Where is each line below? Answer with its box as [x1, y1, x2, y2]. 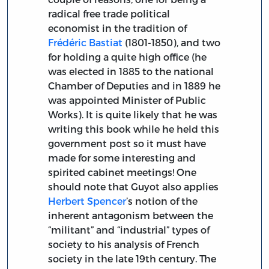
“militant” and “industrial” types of [48, 223, 210, 235]
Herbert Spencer [48, 195, 127, 207]
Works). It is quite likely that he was [48, 108, 218, 120]
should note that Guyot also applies [48, 180, 219, 192]
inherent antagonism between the [48, 209, 214, 221]
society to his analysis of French [48, 238, 200, 250]
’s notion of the [126, 195, 198, 207]
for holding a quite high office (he [48, 50, 207, 62]
